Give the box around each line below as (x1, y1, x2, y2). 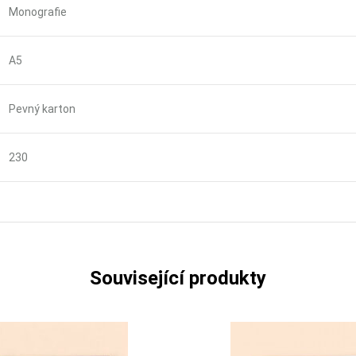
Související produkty (90, 266, 266, 289)
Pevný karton (9, 102, 75, 115)
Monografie (9, 5, 67, 18)
